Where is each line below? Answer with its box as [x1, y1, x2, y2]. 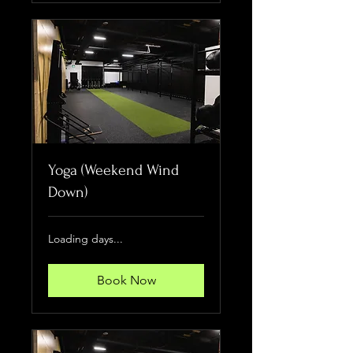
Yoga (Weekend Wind [48, 162, 179, 180]
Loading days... [48, 232, 123, 247]
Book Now [96, 273, 156, 288]
